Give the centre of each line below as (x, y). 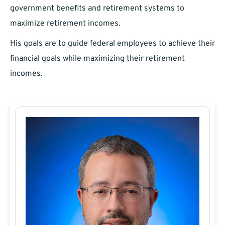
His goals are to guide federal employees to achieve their (113, 44)
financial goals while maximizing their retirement (97, 59)
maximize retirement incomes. (65, 24)
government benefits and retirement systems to (97, 9)
